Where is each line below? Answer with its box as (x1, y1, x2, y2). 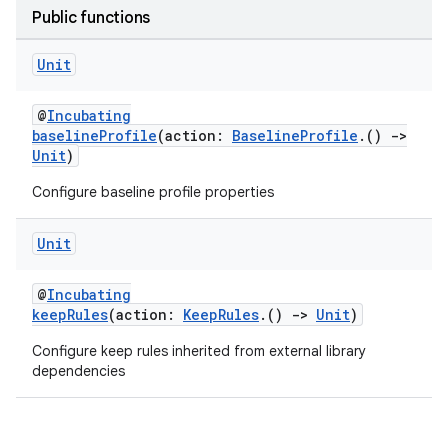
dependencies (32, 362, 125, 380)
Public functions (32, 8, 150, 28)
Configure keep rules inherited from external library (32, 342, 366, 360)
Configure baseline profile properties (32, 183, 274, 201)
